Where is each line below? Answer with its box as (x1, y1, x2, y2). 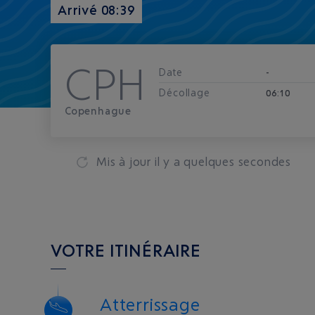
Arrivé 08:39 (58, 2, 135, 18)
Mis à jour (96, 154, 155, 169)
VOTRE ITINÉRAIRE (51, 240, 201, 261)
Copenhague (65, 105, 131, 117)
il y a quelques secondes (154, 154, 292, 169)
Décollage (159, 86, 210, 98)
